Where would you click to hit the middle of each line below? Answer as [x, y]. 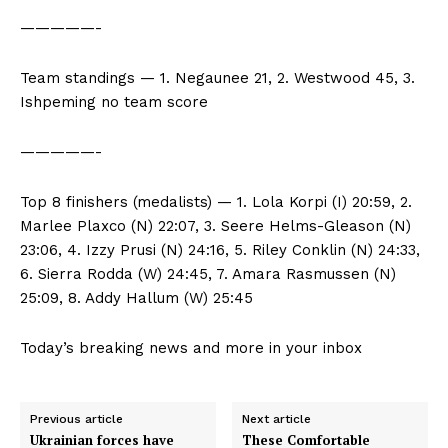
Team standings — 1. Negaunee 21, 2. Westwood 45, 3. [217, 77]
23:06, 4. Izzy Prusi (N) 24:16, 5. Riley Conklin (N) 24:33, [220, 249]
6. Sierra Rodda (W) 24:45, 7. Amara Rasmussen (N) [208, 273]
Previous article [76, 418]
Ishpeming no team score [114, 101]
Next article [277, 418]
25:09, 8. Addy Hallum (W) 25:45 [136, 297]
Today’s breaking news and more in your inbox [191, 347]
